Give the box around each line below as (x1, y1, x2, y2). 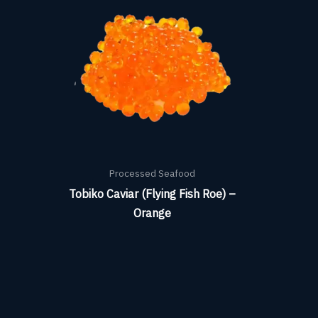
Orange (133, 205, 171, 220)
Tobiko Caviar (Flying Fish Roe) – (69, 186, 236, 201)
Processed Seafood (109, 166, 195, 180)
